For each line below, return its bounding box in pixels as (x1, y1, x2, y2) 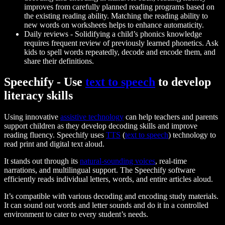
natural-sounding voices (80, 157, 155, 166)
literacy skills (4, 89, 73, 102)
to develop (155, 75, 211, 89)
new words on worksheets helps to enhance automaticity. (24, 20, 204, 29)
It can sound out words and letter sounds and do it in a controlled (4, 201, 208, 210)
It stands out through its (4, 157, 80, 166)
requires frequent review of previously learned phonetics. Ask (24, 38, 218, 47)
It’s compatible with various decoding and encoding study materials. (4, 192, 218, 201)
